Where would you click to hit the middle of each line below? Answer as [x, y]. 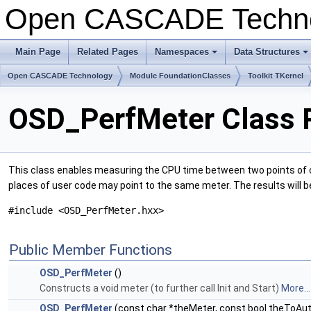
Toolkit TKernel [276, 76]
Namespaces [182, 52]
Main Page [38, 52]
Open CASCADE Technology [60, 76]
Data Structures [267, 52]
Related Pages [108, 52]
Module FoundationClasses [180, 76]
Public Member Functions [91, 250]
